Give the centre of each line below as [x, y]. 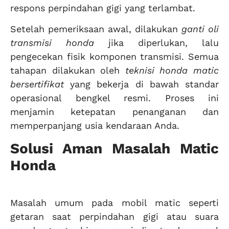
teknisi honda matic [172, 71]
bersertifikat [37, 84]
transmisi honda [52, 43]
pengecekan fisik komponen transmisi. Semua [114, 57]
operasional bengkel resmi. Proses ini [114, 98]
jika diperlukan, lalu [156, 43]
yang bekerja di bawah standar [141, 84]
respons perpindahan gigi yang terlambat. [103, 8]
